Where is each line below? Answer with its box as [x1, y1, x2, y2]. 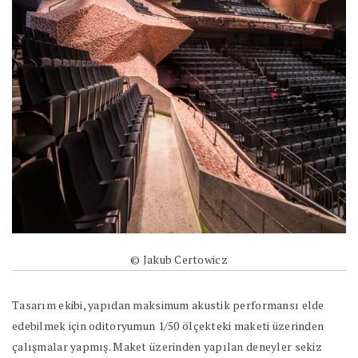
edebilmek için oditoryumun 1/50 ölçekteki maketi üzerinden [12, 317, 324, 333]
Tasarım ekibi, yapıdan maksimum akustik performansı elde [12, 296, 324, 312]
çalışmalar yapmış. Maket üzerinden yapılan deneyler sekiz [12, 338, 322, 354]
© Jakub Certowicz [130, 251, 228, 267]
